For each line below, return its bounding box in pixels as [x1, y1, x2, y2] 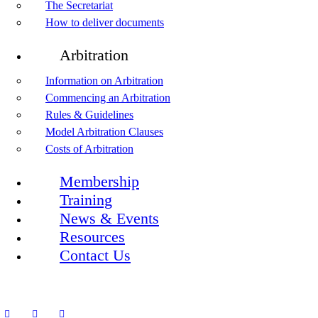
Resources [60, 228, 125, 246]
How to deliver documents [45, 16, 164, 28]
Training [60, 191, 112, 209]
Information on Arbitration [45, 74, 163, 87]
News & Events [60, 209, 159, 228]
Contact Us [60, 246, 131, 265]
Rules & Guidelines [45, 108, 133, 121]
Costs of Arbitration [45, 142, 133, 155]
